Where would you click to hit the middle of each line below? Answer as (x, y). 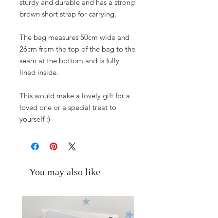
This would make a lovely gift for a (75, 96)
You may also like (65, 172)
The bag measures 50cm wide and (74, 37)
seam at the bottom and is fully (69, 61)
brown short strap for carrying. (68, 14)
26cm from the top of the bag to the (77, 49)
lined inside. (39, 72)
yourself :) (35, 119)
